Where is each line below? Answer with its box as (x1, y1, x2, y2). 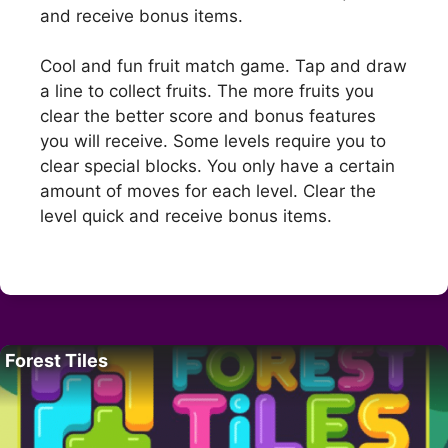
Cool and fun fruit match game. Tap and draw (40, 56, 407, 77)
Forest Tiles (5, 349, 108, 371)
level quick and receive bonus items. (40, 206, 332, 227)
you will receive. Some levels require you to (40, 131, 386, 152)
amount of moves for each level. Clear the (40, 181, 376, 202)
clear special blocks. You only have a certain (40, 156, 395, 177)
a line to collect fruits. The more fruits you (40, 81, 374, 102)
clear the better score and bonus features (40, 106, 376, 127)
